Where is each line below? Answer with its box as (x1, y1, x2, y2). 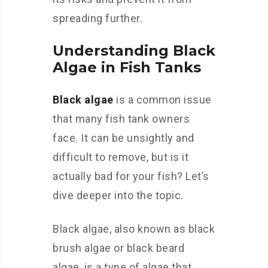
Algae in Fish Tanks (53, 59, 201, 76)
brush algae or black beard (53, 242, 184, 254)
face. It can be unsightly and (53, 132, 194, 144)
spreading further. (53, 12, 142, 25)
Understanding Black (53, 42, 215, 59)
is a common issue (113, 93, 212, 106)
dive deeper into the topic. (53, 189, 184, 202)
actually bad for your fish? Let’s (53, 170, 209, 182)
